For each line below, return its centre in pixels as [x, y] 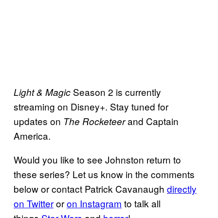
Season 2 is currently [117, 92]
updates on [38, 121]
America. [32, 136]
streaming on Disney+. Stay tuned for [91, 107]
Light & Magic [43, 92]
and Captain [153, 121]
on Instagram [94, 203]
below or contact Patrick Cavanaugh [90, 189]
